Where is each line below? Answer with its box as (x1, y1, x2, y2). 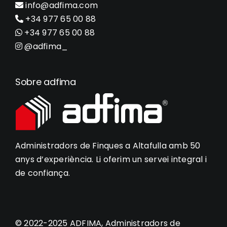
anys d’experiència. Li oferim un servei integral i (15, 153, 207, 165)
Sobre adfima (15, 75, 76, 88)
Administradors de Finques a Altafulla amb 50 (15, 139, 201, 152)
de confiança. (15, 167, 70, 179)
